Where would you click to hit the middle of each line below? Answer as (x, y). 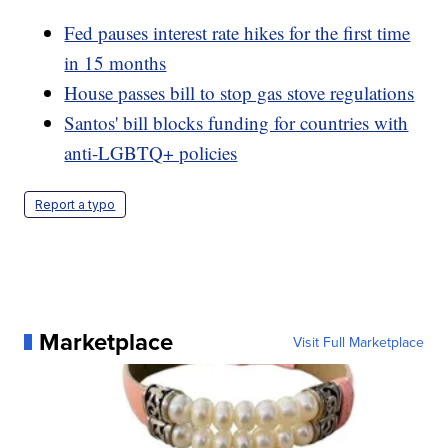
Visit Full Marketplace (358, 341)
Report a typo (75, 204)
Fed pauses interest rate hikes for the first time (237, 32)
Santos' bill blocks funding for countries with (236, 122)
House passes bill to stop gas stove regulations (239, 92)
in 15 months (115, 62)
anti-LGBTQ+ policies (151, 152)
